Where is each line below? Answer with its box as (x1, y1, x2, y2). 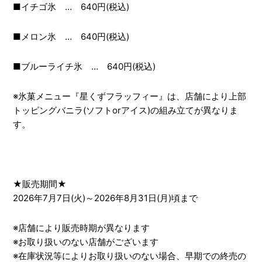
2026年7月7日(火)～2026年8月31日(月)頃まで (12, 192, 198, 204)
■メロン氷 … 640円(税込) (12, 30, 129, 42)
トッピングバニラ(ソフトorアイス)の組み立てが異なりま (12, 104, 238, 116)
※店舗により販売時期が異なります (12, 222, 150, 233)
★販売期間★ (12, 178, 67, 189)
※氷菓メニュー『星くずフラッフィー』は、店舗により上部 (12, 90, 246, 102)
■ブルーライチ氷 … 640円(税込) (12, 60, 156, 72)
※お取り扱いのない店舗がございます (12, 236, 158, 247)
